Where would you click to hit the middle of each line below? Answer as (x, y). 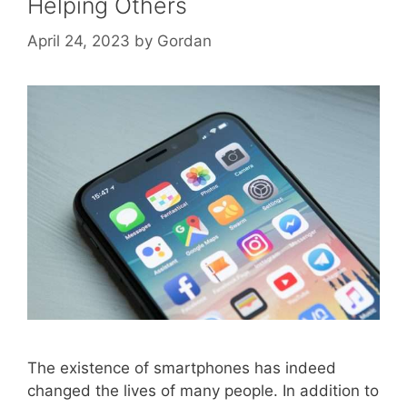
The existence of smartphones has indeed (182, 368)
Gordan (184, 40)
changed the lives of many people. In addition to (203, 391)
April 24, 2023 (79, 40)
